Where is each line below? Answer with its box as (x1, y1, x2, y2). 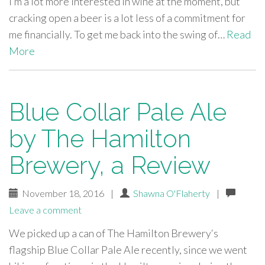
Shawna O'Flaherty (133, 188, 210, 199)
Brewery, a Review (9, 151, 211, 180)
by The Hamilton (9, 124, 191, 153)
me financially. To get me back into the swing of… (9, 28, 227, 41)
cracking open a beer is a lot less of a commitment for (9, 11, 245, 24)
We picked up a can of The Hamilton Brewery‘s (9, 227, 218, 240)
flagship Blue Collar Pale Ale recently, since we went (9, 243, 247, 256)
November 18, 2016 (18, 188, 106, 199)
